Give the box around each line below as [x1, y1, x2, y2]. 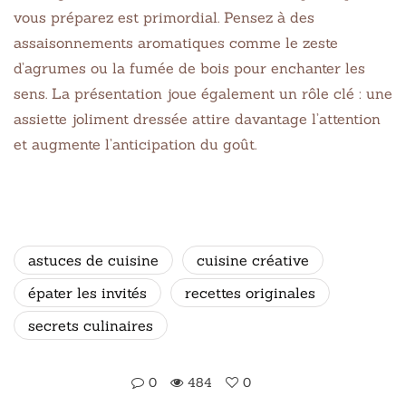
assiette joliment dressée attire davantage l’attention [14, 109, 381, 128]
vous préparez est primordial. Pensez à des [14, 7, 314, 26]
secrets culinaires [28, 315, 153, 334]
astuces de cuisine [28, 250, 159, 269]
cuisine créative [197, 250, 309, 269]
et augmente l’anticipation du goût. [14, 134, 256, 153]
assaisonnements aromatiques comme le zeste [14, 33, 338, 52]
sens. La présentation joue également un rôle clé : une [14, 83, 392, 102]
